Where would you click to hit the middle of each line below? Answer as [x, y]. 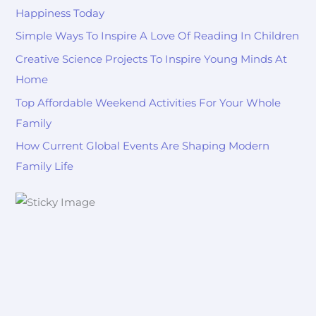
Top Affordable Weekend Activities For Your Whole [148, 103]
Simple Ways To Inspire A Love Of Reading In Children [158, 36]
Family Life [45, 167]
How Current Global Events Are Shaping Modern [143, 146]
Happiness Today [60, 13]
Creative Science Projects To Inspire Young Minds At [152, 59]
